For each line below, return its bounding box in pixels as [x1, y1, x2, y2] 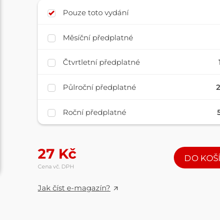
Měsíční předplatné [63, 32, 134, 42]
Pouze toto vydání [63, 7, 129, 17]
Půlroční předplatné [63, 82, 137, 92]
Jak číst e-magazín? [38, 183, 110, 192]
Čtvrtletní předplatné [63, 57, 140, 67]
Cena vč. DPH [38, 163, 74, 170]
